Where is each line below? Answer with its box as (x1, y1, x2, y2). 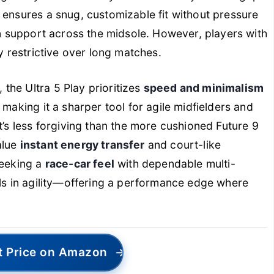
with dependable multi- (114, 157, 235, 170)
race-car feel (45, 157, 114, 170)
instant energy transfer (20, 138, 145, 151)
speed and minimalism (143, 81, 264, 94)
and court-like (144, 138, 221, 151)
